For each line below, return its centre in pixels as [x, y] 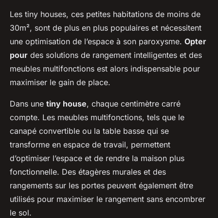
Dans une [28, 103]
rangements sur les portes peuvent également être [101, 185]
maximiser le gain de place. [60, 82]
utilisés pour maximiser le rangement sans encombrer [108, 199]
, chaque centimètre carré [134, 103]
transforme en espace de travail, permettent [90, 144]
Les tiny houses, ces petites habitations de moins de [105, 14]
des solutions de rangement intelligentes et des [115, 55]
